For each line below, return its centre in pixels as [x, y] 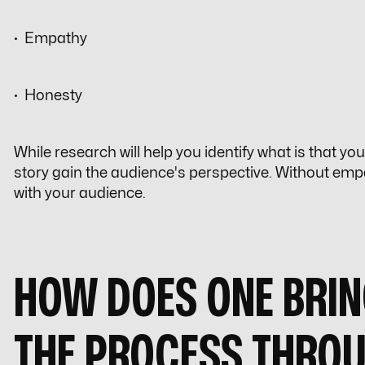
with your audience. [80, 194]
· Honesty [48, 96]
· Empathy [51, 39]
